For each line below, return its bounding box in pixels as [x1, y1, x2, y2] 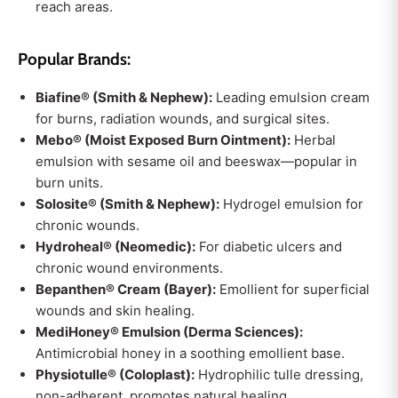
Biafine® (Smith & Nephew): [36, 89, 212, 106]
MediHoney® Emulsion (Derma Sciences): [36, 323, 303, 340]
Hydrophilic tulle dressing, [195, 366, 363, 383]
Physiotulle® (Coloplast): [36, 366, 195, 383]
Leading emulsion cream [212, 89, 370, 106]
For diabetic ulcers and [195, 238, 342, 255]
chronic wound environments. [36, 259, 223, 276]
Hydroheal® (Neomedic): [36, 238, 195, 255]
